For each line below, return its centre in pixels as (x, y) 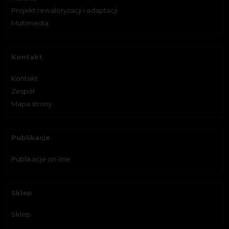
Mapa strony (32, 104)
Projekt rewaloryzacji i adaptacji (65, 10)
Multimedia (30, 23)
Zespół (23, 91)
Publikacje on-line (41, 159)
